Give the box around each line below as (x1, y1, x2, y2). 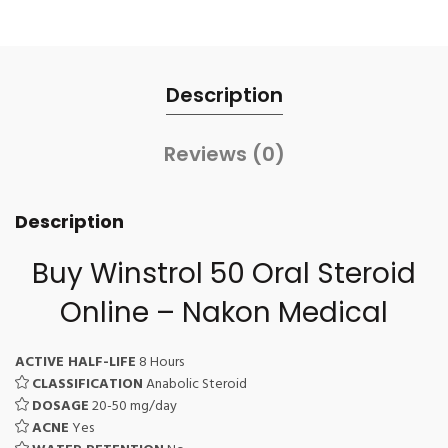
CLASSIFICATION (32, 372, 143, 396)
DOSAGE (32, 394, 89, 418)
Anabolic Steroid (143, 372, 247, 396)
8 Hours (136, 350, 184, 374)
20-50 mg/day (89, 394, 177, 418)
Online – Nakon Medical (60, 292, 388, 332)
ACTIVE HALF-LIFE (15, 350, 136, 374)
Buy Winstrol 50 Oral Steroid (32, 253, 416, 293)
